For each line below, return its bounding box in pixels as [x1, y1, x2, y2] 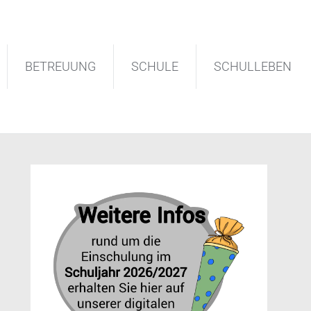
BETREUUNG [25, 59, 96, 74]
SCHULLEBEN [214, 59, 292, 74]
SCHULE [131, 59, 178, 74]
